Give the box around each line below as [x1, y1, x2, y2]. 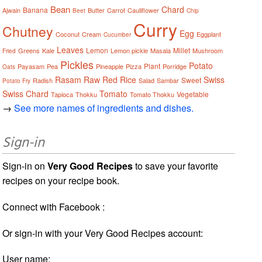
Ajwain [2, 5, 21, 15]
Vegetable [177, 88, 209, 99]
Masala [150, 45, 171, 55]
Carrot [107, 5, 126, 15]
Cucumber [104, 30, 132, 39]
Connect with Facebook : [2, 199, 105, 213]
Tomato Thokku [130, 89, 175, 99]
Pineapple [96, 61, 124, 71]
